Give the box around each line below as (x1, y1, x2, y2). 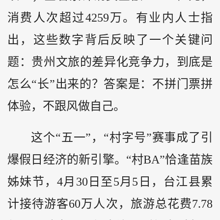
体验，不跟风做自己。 (7, 99, 125, 112)
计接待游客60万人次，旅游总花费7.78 (7, 197, 213, 211)
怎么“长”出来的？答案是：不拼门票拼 (7, 77, 213, 90)
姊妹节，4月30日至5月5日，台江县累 (7, 175, 213, 189)
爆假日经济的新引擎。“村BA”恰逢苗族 (7, 153, 213, 166)
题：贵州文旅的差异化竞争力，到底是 (7, 55, 213, 68)
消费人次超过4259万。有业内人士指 (7, 11, 213, 24)
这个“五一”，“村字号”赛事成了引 (31, 131, 213, 144)
